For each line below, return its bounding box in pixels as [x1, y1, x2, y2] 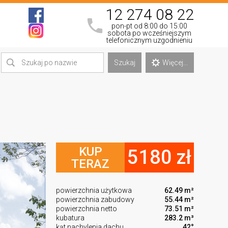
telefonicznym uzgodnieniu [106, 36, 193, 44]
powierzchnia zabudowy [56, 195, 135, 204]
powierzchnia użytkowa [56, 186, 132, 194]
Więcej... [162, 59, 188, 67]
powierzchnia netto [56, 204, 118, 213]
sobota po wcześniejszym [107, 28, 192, 37]
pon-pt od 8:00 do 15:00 [111, 21, 188, 30]
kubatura [56, 213, 85, 222]
